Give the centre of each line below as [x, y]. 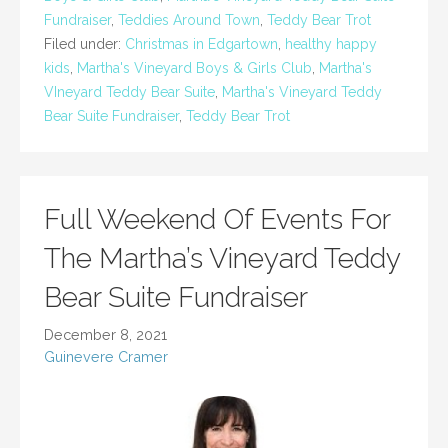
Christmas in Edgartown [201, 44]
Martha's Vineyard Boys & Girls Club [194, 68]
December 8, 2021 [105, 335]
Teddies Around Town [189, 20]
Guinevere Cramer [106, 357]
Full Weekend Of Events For [217, 220]
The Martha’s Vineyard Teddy [222, 259]
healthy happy [331, 44]
